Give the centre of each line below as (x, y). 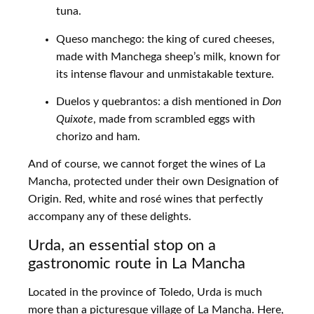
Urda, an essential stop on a (122, 245)
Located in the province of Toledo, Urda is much (145, 292)
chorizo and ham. (98, 136)
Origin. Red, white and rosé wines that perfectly (145, 199)
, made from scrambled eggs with (174, 119)
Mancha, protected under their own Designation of (153, 182)
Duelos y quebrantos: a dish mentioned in (159, 101)
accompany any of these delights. (110, 217)
